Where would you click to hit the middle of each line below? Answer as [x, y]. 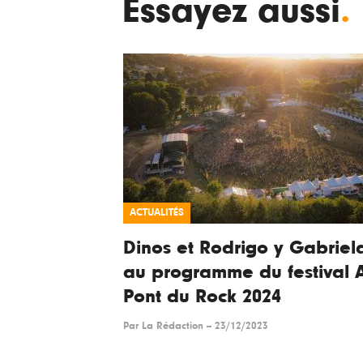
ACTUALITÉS [157, 212]
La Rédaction [173, 326]
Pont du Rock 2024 [202, 296]
